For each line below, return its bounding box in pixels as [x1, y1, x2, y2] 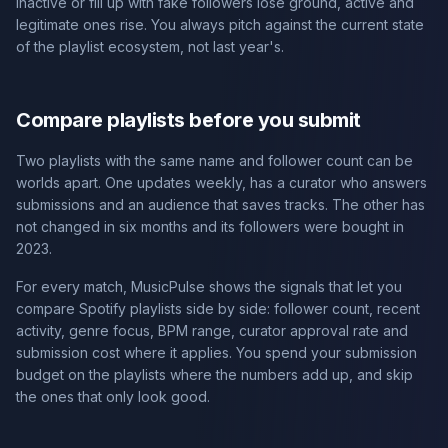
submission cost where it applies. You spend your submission [16, 344, 417, 361]
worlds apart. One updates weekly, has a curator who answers [16, 174, 427, 191]
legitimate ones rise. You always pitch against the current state [16, 16, 424, 33]
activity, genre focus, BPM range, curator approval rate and [16, 322, 408, 339]
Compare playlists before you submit [16, 108, 361, 132]
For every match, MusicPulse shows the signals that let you [16, 278, 402, 295]
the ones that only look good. [16, 388, 210, 405]
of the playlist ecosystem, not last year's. [16, 38, 284, 55]
